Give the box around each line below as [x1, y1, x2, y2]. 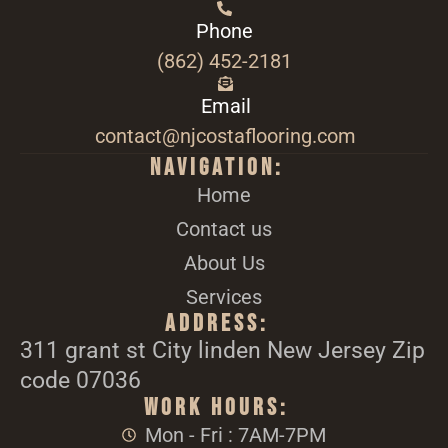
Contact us [176, 217, 272, 242]
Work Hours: [144, 393, 289, 423]
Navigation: [149, 153, 284, 183]
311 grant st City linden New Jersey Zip [20, 337, 425, 365]
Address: [164, 309, 269, 339]
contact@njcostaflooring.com [95, 124, 356, 149]
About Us [183, 251, 265, 276]
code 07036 [20, 367, 141, 395]
